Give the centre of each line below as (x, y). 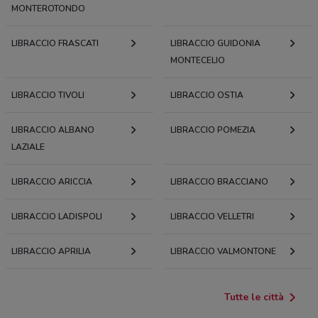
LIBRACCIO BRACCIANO (219, 182)
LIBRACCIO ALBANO (53, 130)
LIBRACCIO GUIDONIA (215, 44)
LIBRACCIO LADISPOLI (57, 217)
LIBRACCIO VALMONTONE (223, 252)
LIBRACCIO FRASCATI (55, 44)
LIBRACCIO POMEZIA (213, 130)
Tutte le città (254, 297)
